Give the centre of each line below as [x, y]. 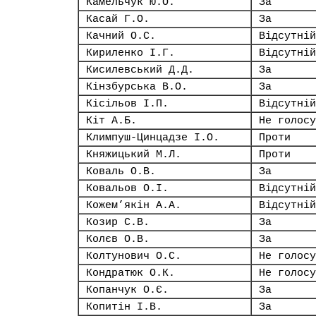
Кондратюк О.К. [130, 273]
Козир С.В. [118, 222]
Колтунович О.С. [134, 256]
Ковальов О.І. [127, 188]
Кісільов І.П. [127, 104]
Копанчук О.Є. [127, 290]
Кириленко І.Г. [130, 53]
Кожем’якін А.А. [134, 205]
